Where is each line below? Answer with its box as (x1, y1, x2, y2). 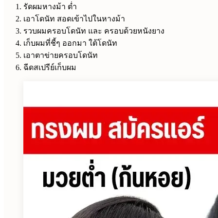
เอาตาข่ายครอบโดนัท (23, 51, 98, 59)
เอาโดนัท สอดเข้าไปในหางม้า (23, 14, 125, 23)
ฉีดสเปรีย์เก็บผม (23, 63, 76, 72)
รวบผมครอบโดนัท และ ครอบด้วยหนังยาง (23, 26, 164, 35)
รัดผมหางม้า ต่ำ (23, 2, 77, 11)
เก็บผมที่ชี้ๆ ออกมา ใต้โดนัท (23, 38, 117, 47)
